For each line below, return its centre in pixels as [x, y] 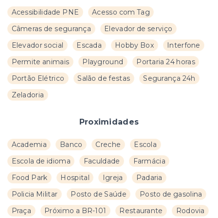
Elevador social [37, 45]
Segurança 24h [169, 78]
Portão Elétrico [38, 78]
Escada [89, 45]
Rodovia [190, 211]
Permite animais [40, 62]
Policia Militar [35, 194]
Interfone [184, 45]
